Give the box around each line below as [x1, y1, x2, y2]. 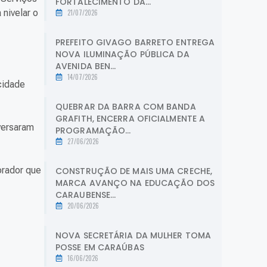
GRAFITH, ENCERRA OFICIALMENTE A [55, 112, 206, 125]
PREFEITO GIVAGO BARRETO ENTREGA [55, 36, 215, 48]
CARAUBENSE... [55, 188, 116, 201]
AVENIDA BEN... [55, 60, 116, 72]
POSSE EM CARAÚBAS [55, 241, 144, 253]
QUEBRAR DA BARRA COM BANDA [55, 100, 196, 113]
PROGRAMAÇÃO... [55, 124, 131, 136]
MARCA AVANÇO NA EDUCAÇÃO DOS [55, 176, 215, 189]
